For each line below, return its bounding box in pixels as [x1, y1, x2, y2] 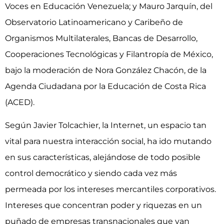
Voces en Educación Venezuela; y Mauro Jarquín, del [5, 1, 212, 11]
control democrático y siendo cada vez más [5, 168, 177, 178]
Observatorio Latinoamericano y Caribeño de [5, 17, 183, 27]
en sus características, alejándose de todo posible [5, 152, 200, 162]
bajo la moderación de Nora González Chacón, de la [5, 65, 206, 75]
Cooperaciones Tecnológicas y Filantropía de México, [5, 49, 213, 59]
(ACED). [5, 97, 34, 107]
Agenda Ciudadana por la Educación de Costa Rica [5, 81, 206, 91]
